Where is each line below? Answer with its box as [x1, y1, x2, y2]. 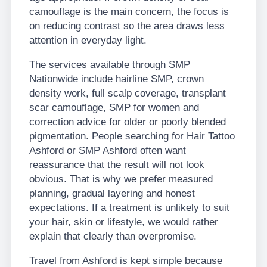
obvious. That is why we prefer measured [29, 173, 213, 185]
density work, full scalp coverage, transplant [29, 88, 226, 99]
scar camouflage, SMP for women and [29, 102, 199, 113]
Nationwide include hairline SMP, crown [29, 73, 204, 85]
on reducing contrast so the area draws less [29, 20, 225, 32]
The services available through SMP [29, 59, 190, 70]
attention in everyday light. [29, 35, 147, 46]
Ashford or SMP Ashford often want [29, 145, 186, 156]
